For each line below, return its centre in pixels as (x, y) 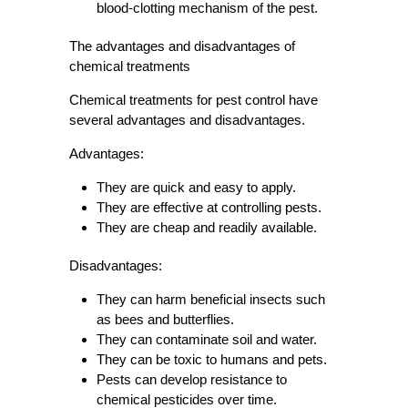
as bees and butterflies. (165, 320)
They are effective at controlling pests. (209, 208)
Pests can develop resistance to (191, 380)
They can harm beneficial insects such (210, 300)
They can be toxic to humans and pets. (211, 360)
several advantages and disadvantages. (187, 120)
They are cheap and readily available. (206, 228)
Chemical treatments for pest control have (193, 100)
